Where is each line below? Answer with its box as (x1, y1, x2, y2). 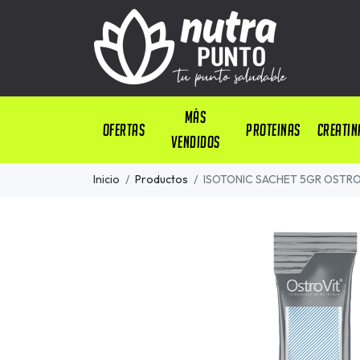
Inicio (93, 172, 120, 187)
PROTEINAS (246, 120, 301, 139)
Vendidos (170, 133, 220, 152)
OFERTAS (102, 120, 145, 139)
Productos (135, 172, 188, 187)
